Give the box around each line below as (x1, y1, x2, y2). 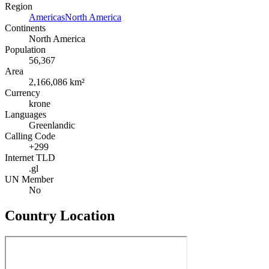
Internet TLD (5, 153, 55, 163)
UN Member (5, 174, 53, 185)
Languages (5, 109, 46, 120)
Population (5, 44, 46, 55)
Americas (29, 12, 65, 23)
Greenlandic (29, 120, 75, 131)
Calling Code (5, 131, 55, 142)
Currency (5, 88, 40, 98)
